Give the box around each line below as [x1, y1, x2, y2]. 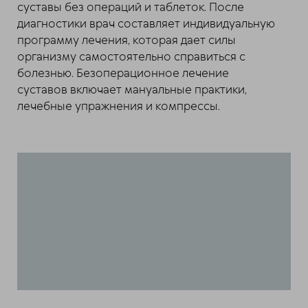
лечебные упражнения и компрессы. [17, 98, 220, 114]
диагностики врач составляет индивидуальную [17, 16, 275, 32]
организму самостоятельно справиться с [17, 49, 245, 65]
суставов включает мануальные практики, [17, 82, 247, 98]
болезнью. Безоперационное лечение [17, 65, 229, 81]
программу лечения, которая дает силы [17, 32, 236, 48]
